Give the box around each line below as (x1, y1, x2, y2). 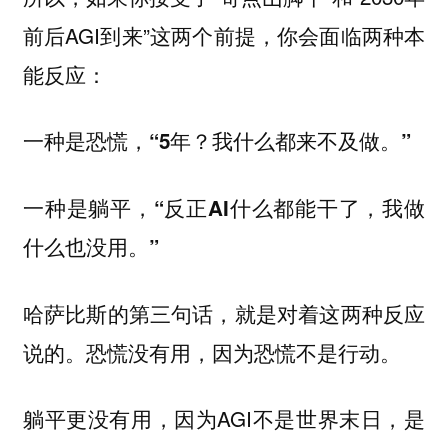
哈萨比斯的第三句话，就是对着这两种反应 (22, 297, 426, 328)
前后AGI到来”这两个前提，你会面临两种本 (22, 19, 426, 50)
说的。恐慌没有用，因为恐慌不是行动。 (22, 336, 401, 367)
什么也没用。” (22, 232, 159, 262)
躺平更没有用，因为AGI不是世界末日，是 (22, 403, 426, 434)
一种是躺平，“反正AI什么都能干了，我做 (22, 193, 426, 223)
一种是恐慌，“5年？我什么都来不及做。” (22, 126, 411, 156)
